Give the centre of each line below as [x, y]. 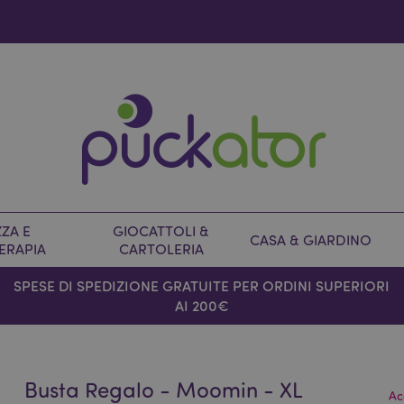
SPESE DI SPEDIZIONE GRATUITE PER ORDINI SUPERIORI [202, 285]
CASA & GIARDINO [311, 240]
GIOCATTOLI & [161, 231]
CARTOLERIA [161, 249]
